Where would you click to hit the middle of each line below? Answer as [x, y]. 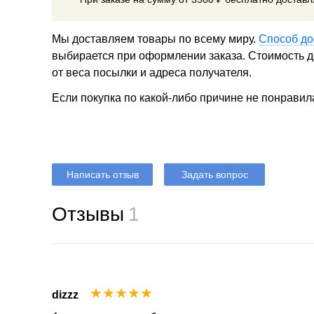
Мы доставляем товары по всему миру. [155, 39]
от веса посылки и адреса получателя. [152, 72]
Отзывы [88, 214]
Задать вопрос [214, 175]
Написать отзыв [102, 175]
